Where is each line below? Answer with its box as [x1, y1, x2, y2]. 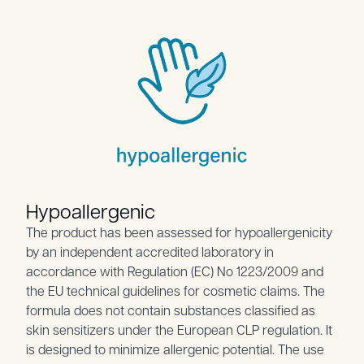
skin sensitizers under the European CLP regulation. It [26, 320, 332, 338]
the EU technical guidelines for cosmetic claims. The [26, 281, 325, 299]
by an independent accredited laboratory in [26, 242, 274, 260]
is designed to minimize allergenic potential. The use [26, 340, 324, 357]
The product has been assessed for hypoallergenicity [26, 223, 332, 240]
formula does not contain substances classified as [26, 301, 315, 318]
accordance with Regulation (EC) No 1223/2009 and [26, 262, 323, 279]
